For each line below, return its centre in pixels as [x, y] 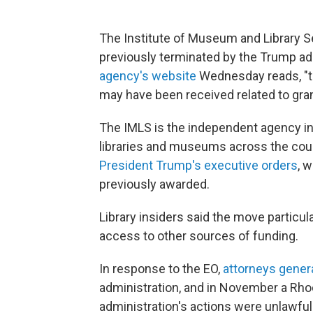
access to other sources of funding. [199, 236]
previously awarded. [154, 184]
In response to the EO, [161, 269]
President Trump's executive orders [198, 165]
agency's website [148, 76]
